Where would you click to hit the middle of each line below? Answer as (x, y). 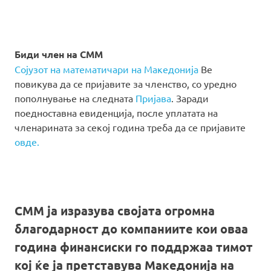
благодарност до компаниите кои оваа (131, 228)
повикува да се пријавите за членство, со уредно (126, 83)
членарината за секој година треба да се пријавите (130, 127)
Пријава (153, 98)
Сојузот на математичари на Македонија (106, 69)
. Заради (190, 98)
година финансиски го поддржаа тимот (134, 247)
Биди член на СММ (59, 54)
